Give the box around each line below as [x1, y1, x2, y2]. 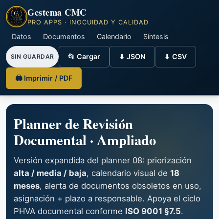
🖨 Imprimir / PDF [15, 74, 72, 82]
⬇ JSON [119, 52, 146, 61]
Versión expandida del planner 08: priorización [14, 155, 192, 165]
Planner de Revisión [14, 113, 133, 134]
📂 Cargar [68, 52, 101, 61]
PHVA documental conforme [14, 206, 125, 216]
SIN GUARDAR [11, 53, 54, 60]
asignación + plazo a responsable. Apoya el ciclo [14, 194, 200, 203]
